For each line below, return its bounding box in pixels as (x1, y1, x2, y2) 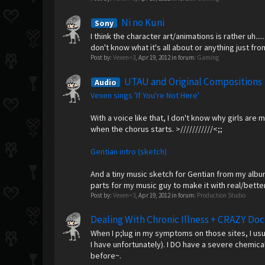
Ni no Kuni (119, 16, 165, 29)
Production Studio (197, 191, 246, 199)
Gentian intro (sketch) (91, 146, 167, 157)
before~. (91, 250, 122, 261)
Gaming (197, 53, 219, 62)
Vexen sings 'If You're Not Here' (91, 90, 200, 101)
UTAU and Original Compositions (122, 75, 263, 88)
